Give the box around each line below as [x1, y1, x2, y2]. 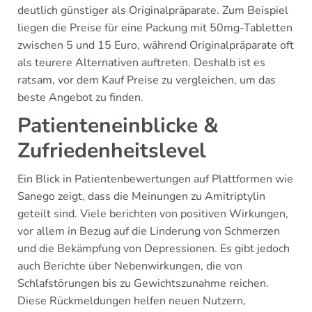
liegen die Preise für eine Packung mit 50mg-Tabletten [17, 19, 292, 36]
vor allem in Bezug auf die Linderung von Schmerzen [17, 223, 280, 239]
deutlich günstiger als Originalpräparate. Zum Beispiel [17, 2, 288, 18]
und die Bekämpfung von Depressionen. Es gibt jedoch [17, 240, 290, 256]
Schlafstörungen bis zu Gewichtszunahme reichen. [17, 275, 269, 291]
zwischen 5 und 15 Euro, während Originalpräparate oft [17, 37, 294, 53]
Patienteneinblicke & [17, 111, 219, 140]
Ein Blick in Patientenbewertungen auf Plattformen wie [17, 171, 293, 187]
